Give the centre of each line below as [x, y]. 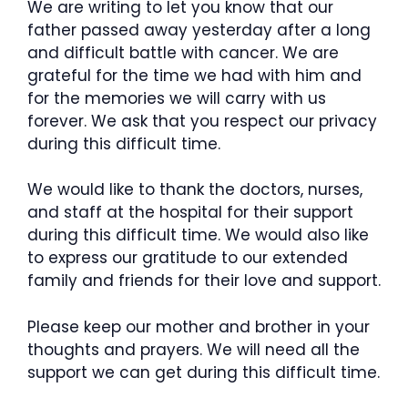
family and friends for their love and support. [204, 280]
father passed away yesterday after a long [199, 30]
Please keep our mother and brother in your [199, 326]
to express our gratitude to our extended [188, 258]
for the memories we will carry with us [177, 98]
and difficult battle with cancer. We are [183, 52]
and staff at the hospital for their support [190, 212]
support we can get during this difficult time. [204, 372]
